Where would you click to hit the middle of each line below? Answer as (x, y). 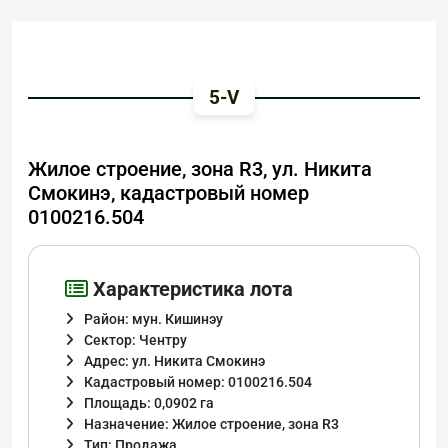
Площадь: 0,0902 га (149, 403)
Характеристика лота (190, 289)
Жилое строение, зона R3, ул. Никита (200, 169)
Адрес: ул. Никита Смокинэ (174, 361)
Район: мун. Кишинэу (153, 319)
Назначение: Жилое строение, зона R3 (211, 424)
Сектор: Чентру (135, 340)
